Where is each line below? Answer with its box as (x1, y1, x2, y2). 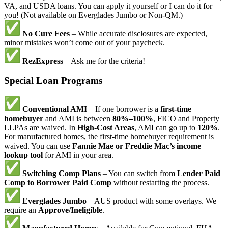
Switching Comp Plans (22, 169, 101, 178)
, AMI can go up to (134, 123, 197, 132)
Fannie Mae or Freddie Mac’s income (72, 141, 201, 151)
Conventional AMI (22, 105, 87, 114)
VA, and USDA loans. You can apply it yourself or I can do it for (4, 1, 212, 10)
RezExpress (22, 56, 63, 65)
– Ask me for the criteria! (63, 56, 145, 65)
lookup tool (4, 151, 43, 160)
